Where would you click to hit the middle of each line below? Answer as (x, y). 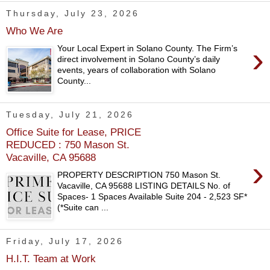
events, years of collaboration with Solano (137, 70)
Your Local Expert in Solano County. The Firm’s (148, 48)
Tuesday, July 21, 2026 (70, 115)
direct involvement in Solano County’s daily (139, 59)
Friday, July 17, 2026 (65, 241)
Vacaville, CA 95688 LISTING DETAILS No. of (144, 185)
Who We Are (34, 31)
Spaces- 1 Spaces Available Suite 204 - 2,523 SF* (152, 196)
